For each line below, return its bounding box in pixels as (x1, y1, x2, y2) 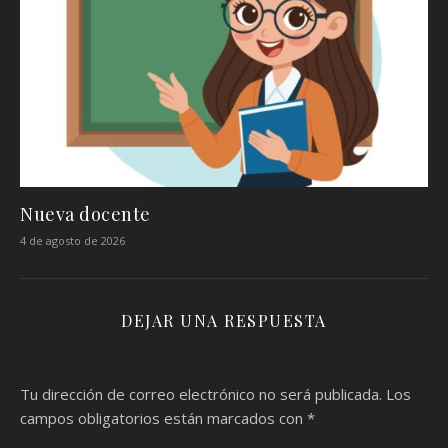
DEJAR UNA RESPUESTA (121, 309, 327, 331)
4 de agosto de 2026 (20, 232, 125, 248)
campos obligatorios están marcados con (20, 407, 307, 428)
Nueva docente (20, 201, 151, 226)
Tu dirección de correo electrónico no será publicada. (20, 383, 382, 404)
